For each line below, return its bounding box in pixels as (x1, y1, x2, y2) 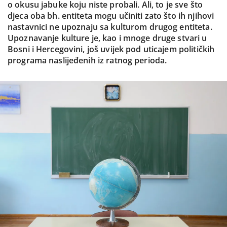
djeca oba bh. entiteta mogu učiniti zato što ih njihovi (8, 10, 214, 21)
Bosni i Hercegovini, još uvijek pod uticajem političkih (8, 44, 215, 55)
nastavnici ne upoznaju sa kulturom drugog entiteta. (8, 21, 212, 32)
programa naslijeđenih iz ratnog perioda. (8, 55, 167, 66)
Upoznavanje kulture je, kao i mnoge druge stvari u (8, 32, 207, 44)
